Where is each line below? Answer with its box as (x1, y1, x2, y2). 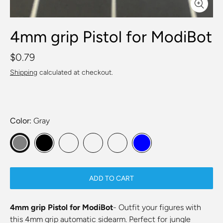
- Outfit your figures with (113, 203, 201, 212)
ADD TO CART (89, 174, 134, 183)
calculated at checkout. (37, 68, 113, 77)
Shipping (10, 68, 37, 77)
